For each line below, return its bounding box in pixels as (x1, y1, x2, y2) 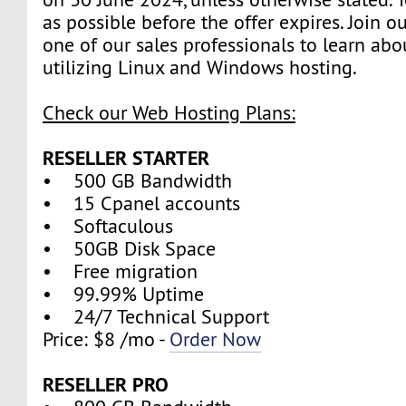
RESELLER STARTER (43, 144, 210, 170)
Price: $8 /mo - (43, 326, 170, 352)
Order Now (169, 326, 262, 352)
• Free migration (43, 258, 198, 284)
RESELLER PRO (43, 371, 169, 397)
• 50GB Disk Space (43, 236, 217, 261)
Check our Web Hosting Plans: (43, 100, 296, 125)
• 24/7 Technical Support (43, 304, 270, 329)
